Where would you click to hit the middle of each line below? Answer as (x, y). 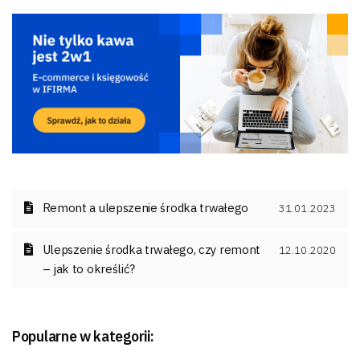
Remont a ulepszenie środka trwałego (145, 208)
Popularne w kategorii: (83, 337)
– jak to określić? (89, 269)
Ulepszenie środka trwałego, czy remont (151, 250)
